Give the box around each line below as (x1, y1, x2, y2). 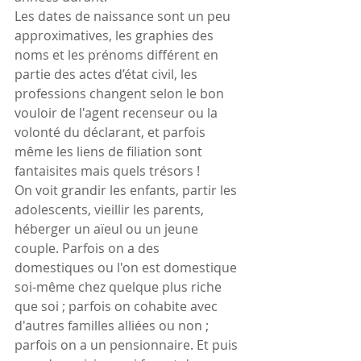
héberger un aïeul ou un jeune (15, 219, 201, 238)
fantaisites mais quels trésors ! (15, 161, 200, 180)
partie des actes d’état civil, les (15, 64, 201, 83)
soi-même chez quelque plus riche (15, 277, 225, 296)
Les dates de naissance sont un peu (15, 6, 234, 25)
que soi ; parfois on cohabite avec (15, 297, 221, 315)
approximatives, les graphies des (15, 26, 217, 44)
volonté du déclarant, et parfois (15, 122, 209, 141)
